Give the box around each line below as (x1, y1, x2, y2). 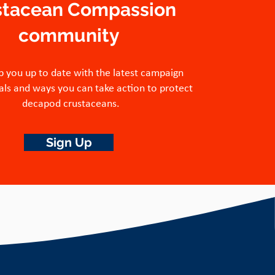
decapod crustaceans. (21, 98, 120, 110)
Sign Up (45, 135, 92, 150)
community (18, 25, 120, 46)
